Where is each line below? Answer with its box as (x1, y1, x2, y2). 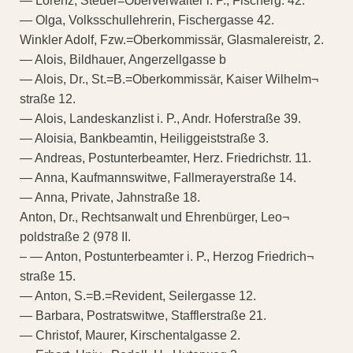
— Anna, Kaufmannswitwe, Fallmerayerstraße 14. (20, 170, 296, 184)
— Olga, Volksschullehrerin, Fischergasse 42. (20, 13, 274, 27)
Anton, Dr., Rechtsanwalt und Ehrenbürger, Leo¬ (20, 210, 289, 224)
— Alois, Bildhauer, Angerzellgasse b (20, 52, 226, 66)
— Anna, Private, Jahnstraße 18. (20, 190, 200, 204)
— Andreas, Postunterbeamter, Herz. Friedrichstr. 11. (20, 150, 311, 165)
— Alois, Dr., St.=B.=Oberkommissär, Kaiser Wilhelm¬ (20, 72, 318, 86)
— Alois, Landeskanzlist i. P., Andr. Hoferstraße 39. (20, 111, 301, 125)
